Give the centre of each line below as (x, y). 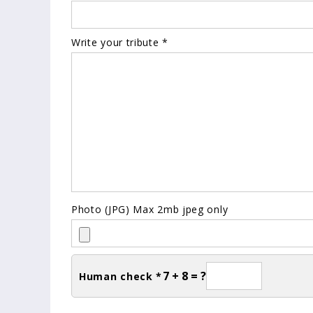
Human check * (121, 276)
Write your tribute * (120, 42)
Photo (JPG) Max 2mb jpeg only (150, 209)
